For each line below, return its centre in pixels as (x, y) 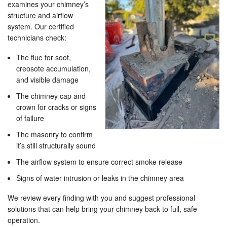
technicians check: (37, 38)
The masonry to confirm (54, 135)
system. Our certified (41, 27)
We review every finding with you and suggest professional (101, 198)
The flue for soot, (44, 58)
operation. (24, 220)
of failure (30, 118)
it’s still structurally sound (56, 146)
